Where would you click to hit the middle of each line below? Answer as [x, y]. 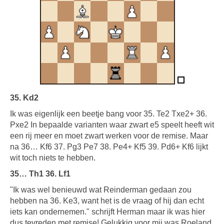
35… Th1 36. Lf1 [40, 174]
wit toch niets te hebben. [53, 158]
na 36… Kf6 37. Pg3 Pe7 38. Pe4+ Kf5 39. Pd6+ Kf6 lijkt [109, 147]
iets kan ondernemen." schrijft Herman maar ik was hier [107, 212]
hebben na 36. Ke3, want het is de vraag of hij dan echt [107, 201]
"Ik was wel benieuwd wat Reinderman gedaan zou [101, 190]
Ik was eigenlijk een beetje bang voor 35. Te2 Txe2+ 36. [108, 114]
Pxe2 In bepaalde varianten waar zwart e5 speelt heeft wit [112, 125]
